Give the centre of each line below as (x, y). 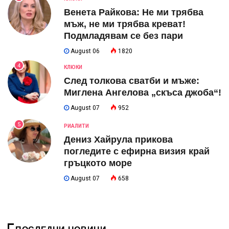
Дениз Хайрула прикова (118, 140)
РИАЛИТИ (76, 126)
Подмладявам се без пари (123, 36)
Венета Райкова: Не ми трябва (134, 13)
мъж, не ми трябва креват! (125, 24)
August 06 (84, 51)
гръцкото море (98, 163)
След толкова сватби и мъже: (132, 81)
